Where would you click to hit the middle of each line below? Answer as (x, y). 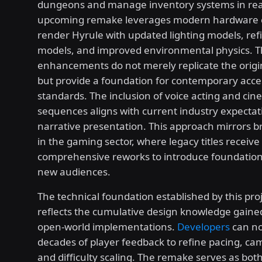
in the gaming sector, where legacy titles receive (149, 142)
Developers (204, 227)
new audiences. (74, 172)
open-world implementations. (107, 227)
